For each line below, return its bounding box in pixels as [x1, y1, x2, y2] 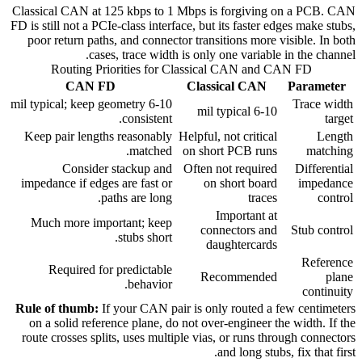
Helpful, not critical [179, 129, 277, 144]
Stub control [291, 223, 353, 238]
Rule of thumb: [15, 301, 99, 316]
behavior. [128, 277, 172, 292]
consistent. [122, 112, 172, 126]
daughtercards [206, 238, 277, 252]
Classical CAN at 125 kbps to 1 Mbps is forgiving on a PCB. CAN [12, 4, 356, 19]
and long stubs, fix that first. [217, 345, 356, 360]
